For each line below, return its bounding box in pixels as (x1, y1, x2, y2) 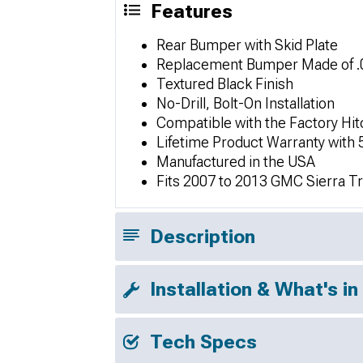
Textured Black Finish (156, 75, 293, 92)
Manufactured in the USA (156, 153, 315, 170)
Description (150, 225, 255, 248)
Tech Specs (150, 331, 257, 353)
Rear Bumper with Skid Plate (156, 36, 338, 53)
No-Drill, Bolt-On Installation (156, 95, 335, 112)
